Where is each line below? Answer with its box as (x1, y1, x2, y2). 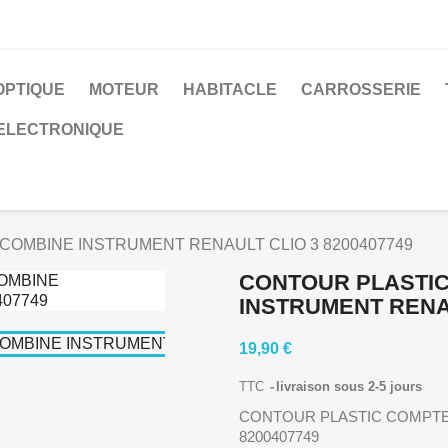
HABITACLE (183, 81, 277, 98)
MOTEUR (89, 81, 159, 98)
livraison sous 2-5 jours (276, 379, 422, 394)
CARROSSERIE (301, 81, 421, 98)
